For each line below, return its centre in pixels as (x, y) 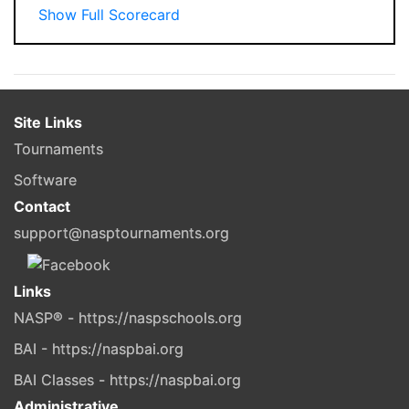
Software (45, 179)
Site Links (48, 122)
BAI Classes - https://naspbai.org (127, 380)
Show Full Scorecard (109, 14)
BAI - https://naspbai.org (99, 349)
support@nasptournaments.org (121, 232)
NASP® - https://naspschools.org (128, 318)
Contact (42, 206)
